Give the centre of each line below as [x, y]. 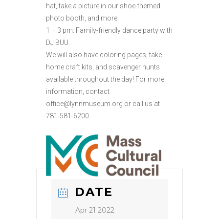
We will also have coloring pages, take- [105, 55]
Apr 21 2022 [95, 210]
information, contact [78, 92]
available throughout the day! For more [105, 79]
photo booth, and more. [82, 18]
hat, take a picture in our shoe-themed [103, 6]
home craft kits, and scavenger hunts [103, 67]
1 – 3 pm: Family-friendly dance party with [109, 31]
